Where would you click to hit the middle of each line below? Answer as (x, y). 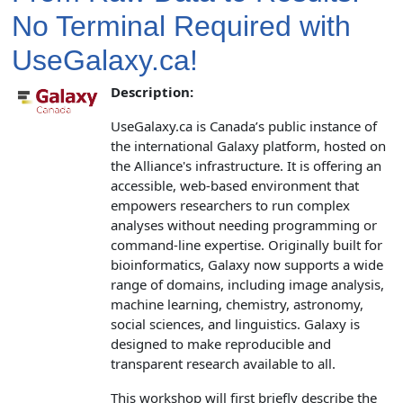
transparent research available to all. (223, 363)
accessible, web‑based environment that (235, 185)
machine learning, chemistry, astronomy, (237, 304)
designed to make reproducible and (221, 343)
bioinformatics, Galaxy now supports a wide (247, 264)
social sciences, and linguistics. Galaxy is (235, 323)
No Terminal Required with (181, 26)
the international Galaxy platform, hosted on (248, 145)
